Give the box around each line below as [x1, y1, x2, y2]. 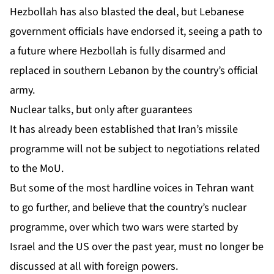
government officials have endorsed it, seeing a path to [10, 24, 262, 40]
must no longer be [179, 239, 264, 255]
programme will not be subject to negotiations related [10, 141, 260, 157]
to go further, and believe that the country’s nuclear [10, 200, 246, 216]
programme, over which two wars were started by [10, 220, 238, 235]
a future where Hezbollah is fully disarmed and [10, 43, 226, 59]
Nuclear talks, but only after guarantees [10, 102, 193, 118]
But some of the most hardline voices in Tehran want [10, 180, 254, 196]
